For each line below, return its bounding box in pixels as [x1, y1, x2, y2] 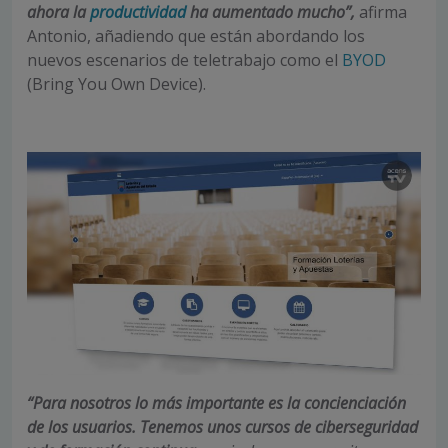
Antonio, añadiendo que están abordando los [27, 25, 365, 48]
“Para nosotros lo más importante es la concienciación [27, 391, 406, 414]
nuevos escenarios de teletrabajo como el [27, 49, 342, 72]
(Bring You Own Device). [27, 73, 206, 96]
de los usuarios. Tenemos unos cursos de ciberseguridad [27, 415, 418, 438]
